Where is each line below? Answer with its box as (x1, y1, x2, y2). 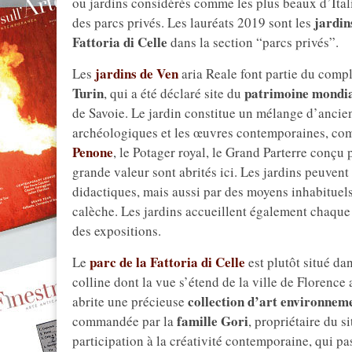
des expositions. (72, 221, 161, 240)
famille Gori (177, 310, 248, 331)
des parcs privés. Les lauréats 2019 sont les (72, 13, 314, 31)
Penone (72, 141, 113, 162)
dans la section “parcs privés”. (167, 32, 339, 51)
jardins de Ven (95, 63, 178, 83)
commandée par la (72, 311, 177, 330)
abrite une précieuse (72, 291, 188, 310)
